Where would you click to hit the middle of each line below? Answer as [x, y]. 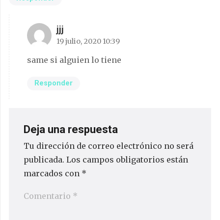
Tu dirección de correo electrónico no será [109, 146]
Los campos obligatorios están [127, 159]
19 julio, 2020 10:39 [88, 41]
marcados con [53, 173]
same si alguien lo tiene [74, 60]
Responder [54, 83]
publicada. [44, 159]
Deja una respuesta [72, 129]
